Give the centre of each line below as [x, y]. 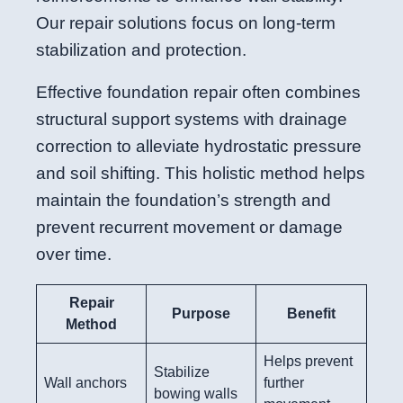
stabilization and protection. [141, 50]
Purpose [201, 313]
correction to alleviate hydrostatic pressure [199, 147]
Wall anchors [85, 382]
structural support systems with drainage [192, 120]
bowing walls [196, 393]
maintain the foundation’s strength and [184, 201]
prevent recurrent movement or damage [189, 228]
